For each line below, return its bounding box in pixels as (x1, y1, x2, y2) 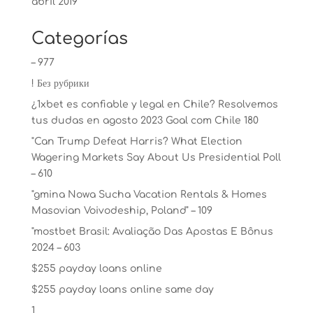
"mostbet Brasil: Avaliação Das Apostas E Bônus (31, 226, 273, 237)
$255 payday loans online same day (31, 284, 214, 295)
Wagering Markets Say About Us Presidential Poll (31, 152, 281, 163)
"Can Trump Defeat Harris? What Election (31, 136, 242, 147)
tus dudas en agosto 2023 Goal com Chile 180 (31, 115, 259, 126)
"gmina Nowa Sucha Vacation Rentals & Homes (31, 189, 267, 200)
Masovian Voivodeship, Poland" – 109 (31, 205, 212, 216)
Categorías (31, 29, 128, 48)
